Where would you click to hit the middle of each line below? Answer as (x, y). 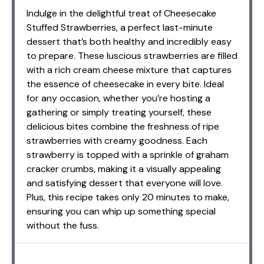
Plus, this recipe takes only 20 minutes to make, (128, 197)
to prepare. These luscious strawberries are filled (132, 55)
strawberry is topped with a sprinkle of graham (128, 154)
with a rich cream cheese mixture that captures (129, 70)
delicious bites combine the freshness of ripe (123, 126)
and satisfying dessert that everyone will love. (125, 183)
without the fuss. (63, 225)
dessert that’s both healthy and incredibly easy (129, 41)
